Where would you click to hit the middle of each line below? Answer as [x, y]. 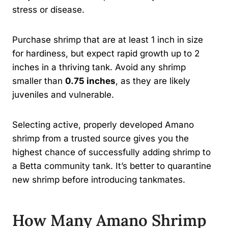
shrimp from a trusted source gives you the [101, 138]
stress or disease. [48, 9]
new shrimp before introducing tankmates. [99, 179]
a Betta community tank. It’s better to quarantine [112, 166]
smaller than [39, 81]
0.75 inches [90, 81]
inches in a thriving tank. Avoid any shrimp [99, 67]
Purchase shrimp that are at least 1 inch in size [108, 39]
